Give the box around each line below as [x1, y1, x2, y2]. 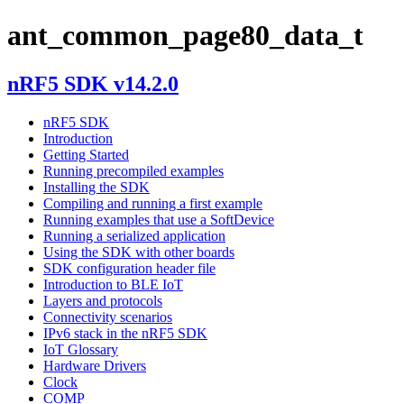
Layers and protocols [43, 292, 162, 308]
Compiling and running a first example [43, 195, 262, 211]
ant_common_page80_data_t [7, 19, 363, 52]
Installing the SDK [43, 179, 150, 195]
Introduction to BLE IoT [43, 276, 183, 292]
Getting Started [43, 146, 129, 162]
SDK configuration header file [43, 260, 216, 276]
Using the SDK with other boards [43, 243, 234, 260]
